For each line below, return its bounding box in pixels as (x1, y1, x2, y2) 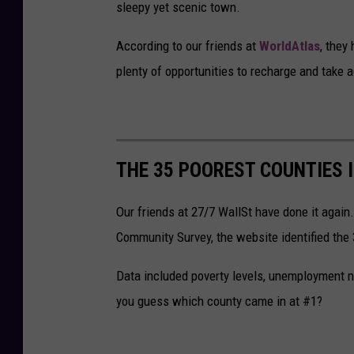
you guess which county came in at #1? (116, 293, 322, 310)
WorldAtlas (259, 37, 320, 54)
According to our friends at (116, 37, 259, 54)
